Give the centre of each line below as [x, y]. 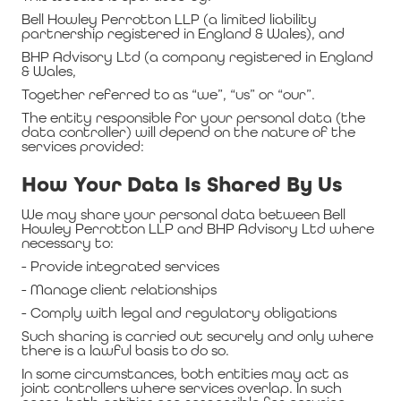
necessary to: [68, 243]
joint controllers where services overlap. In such [182, 388]
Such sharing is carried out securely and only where [197, 336]
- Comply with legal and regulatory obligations [179, 313]
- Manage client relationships [119, 290]
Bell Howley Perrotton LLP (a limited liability [169, 19]
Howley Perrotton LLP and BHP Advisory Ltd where [198, 229]
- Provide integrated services [120, 266]
